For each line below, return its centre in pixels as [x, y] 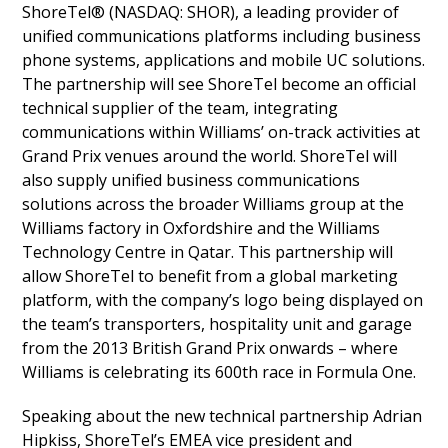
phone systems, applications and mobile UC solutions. [224, 60]
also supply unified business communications [191, 180]
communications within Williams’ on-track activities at [221, 132]
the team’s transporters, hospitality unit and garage [217, 324]
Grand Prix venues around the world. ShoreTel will [210, 156]
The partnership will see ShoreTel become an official [219, 84]
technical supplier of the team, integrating [180, 108]
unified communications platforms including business [222, 36]
